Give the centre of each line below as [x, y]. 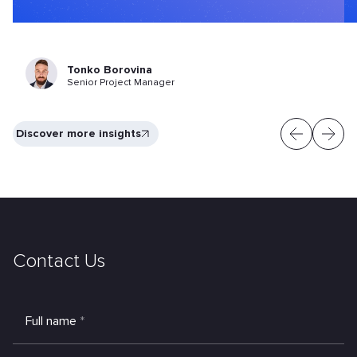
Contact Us [59, 261]
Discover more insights [78, 134]
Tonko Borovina [110, 70]
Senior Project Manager [121, 83]
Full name [51, 322]
